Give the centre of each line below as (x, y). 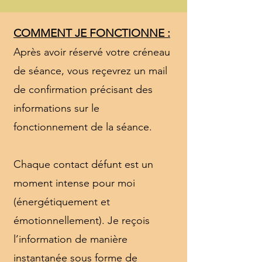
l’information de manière (70, 239)
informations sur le (56, 108)
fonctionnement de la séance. (83, 127)
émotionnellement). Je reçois (82, 220)
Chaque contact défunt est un (83, 164)
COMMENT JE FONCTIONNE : (92, 33)
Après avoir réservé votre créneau (92, 52)
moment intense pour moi (74, 183)
